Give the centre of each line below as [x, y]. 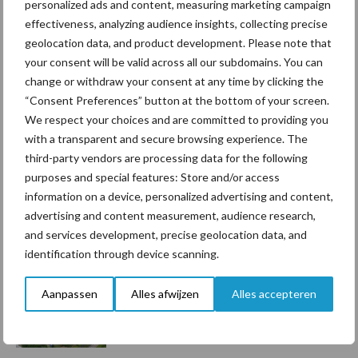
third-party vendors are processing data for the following [166, 158]
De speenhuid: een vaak [189, 215]
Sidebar [48, 111]
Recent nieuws [97, 88]
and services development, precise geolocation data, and [166, 235]
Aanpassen [69, 294]
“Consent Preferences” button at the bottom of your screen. [177, 100]
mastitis [140, 253]
